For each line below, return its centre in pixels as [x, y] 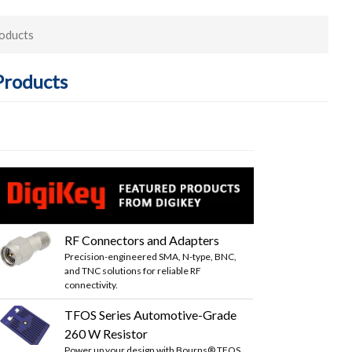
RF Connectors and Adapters [142, 240]
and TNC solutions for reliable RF [133, 270]
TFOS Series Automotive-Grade [151, 314]
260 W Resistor [106, 333]
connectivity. [92, 284]
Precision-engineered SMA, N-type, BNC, [151, 256]
